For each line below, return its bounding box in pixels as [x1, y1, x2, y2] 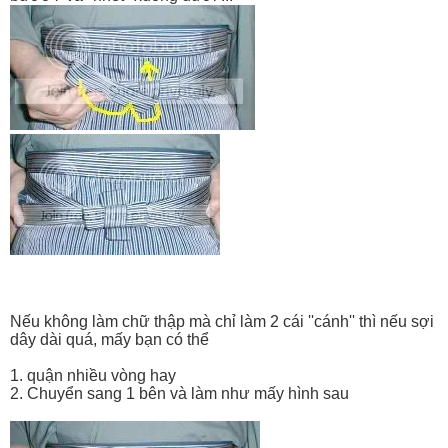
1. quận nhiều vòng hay [10, 366, 176, 384]
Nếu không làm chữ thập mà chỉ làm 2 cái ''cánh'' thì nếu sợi [10, 312, 434, 330]
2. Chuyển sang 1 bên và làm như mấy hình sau [10, 384, 349, 402]
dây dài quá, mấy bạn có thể [10, 330, 209, 348]
